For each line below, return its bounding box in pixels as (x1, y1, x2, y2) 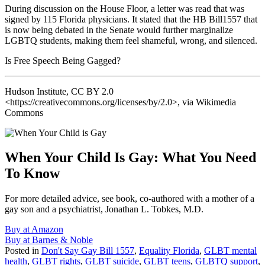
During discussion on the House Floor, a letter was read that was (5, 3, 244, 14)
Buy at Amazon (5, 224, 63, 235)
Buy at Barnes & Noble (5, 235, 93, 245)
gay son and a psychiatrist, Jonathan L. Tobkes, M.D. (5, 204, 203, 215)
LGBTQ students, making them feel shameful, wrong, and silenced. (5, 35, 257, 46)
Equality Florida (139, 245, 199, 256)
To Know (5, 166, 60, 182)
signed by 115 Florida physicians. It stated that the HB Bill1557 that (5, 14, 257, 24)
